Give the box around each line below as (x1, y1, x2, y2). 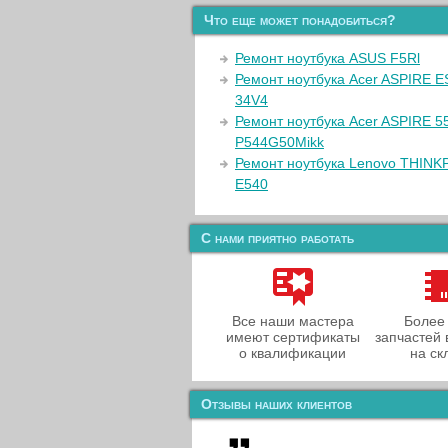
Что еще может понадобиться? (204, 12, 396, 28)
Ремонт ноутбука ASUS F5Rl (235, 50, 420, 66)
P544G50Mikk (235, 134, 324, 150)
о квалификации (239, 345, 346, 361)
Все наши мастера (231, 313, 354, 329)
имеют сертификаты (225, 329, 360, 345)
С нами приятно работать (201, 230, 354, 246)
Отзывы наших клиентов (201, 396, 352, 412)
